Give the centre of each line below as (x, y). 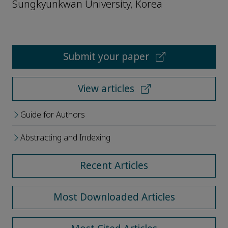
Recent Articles (114, 166)
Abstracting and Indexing (65, 138)
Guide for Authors (53, 115)
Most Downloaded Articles (114, 197)
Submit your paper (107, 57)
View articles (107, 89)
